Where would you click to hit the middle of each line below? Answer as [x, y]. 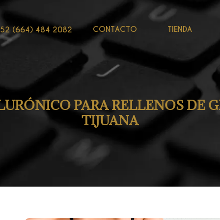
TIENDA [180, 29]
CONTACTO [115, 29]
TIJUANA [110, 120]
